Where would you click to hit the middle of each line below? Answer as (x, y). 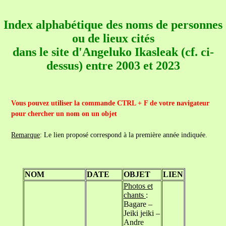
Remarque (26, 135)
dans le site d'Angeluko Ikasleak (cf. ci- (113, 52)
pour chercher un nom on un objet (64, 114)
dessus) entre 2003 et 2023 (113, 66)
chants (134, 195)
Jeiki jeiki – (142, 213)
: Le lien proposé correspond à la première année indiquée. (124, 135)
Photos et (138, 186)
